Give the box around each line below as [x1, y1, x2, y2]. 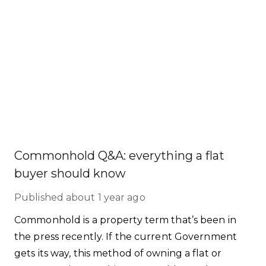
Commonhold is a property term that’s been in [14, 214, 236, 226]
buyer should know [14, 166, 126, 180]
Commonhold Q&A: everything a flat [14, 148, 224, 163]
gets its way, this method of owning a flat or [14, 248, 221, 259]
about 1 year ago [66, 192, 145, 203]
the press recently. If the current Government [14, 231, 237, 242]
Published [14, 192, 64, 203]
